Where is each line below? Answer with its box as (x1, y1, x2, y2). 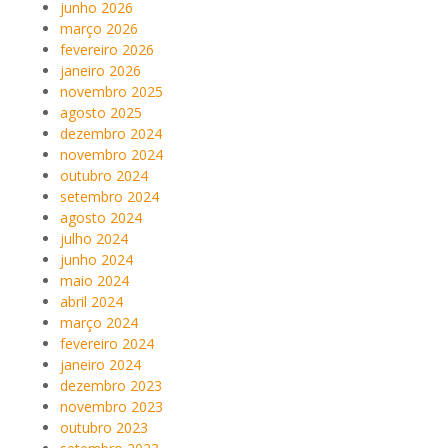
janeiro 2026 (60, 60, 141, 80)
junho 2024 (60, 249, 133, 269)
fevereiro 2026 (60, 39, 154, 59)
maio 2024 (60, 270, 129, 290)
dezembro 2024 (60, 123, 162, 143)
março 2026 (60, 18, 138, 38)
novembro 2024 (60, 144, 163, 164)
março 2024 (60, 312, 138, 332)
